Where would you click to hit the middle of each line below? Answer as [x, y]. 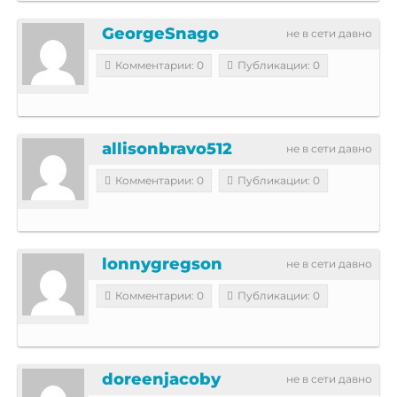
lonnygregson [162, 264]
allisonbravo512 [167, 148]
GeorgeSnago [160, 33]
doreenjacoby [161, 379]
